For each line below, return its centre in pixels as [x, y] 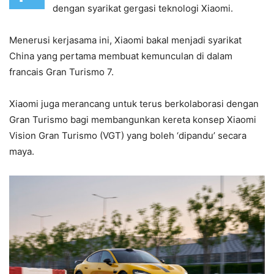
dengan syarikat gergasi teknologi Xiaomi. [143, 9]
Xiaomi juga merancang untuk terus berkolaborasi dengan [134, 104]
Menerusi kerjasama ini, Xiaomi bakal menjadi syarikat [125, 40]
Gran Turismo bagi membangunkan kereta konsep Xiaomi [133, 120]
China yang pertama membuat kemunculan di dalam [121, 56]
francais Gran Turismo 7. [61, 72]
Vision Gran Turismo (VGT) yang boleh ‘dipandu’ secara [128, 136]
